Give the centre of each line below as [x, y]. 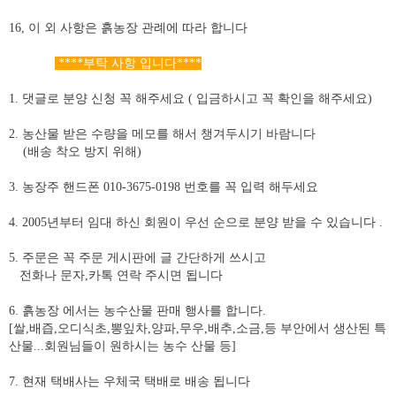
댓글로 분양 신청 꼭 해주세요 [105, 99]
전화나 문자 [52, 275]
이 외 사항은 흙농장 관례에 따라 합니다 [138, 28]
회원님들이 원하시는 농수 [116, 346]
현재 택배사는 [61, 381]
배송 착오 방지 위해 [82, 152]
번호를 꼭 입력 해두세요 [251, 187]
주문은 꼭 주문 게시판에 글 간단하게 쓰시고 [144, 258]
